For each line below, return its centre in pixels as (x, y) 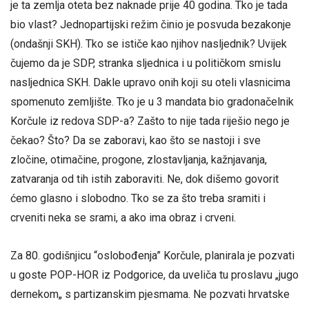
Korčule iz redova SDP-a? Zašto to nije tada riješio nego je (150, 121)
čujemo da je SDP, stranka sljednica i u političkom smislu (146, 63)
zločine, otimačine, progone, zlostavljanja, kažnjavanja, (139, 159)
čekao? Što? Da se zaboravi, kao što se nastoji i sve (136, 140)
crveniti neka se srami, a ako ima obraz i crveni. (123, 217)
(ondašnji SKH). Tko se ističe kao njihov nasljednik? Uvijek (149, 43)
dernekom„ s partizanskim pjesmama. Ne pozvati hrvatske (150, 294)
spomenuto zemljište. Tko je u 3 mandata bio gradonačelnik (152, 101)
